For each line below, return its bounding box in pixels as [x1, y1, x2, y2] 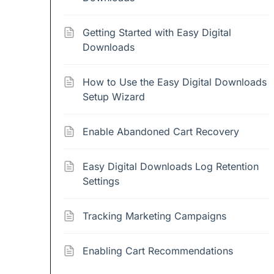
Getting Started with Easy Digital [83, 26, 231, 39]
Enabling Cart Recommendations [83, 245, 233, 257]
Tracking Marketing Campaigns [83, 210, 226, 222]
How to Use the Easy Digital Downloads [83, 76, 267, 88]
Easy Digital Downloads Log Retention [83, 160, 259, 172]
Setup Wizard [83, 91, 145, 103]
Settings [83, 175, 119, 187]
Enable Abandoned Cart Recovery [83, 125, 239, 138]
